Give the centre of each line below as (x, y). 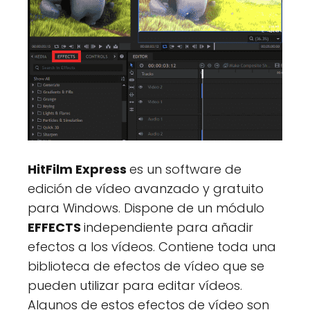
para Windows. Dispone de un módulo (146, 208)
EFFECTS (56, 227)
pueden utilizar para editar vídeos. (135, 285)
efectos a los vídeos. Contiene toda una (152, 246)
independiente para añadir (168, 227)
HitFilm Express (79, 169)
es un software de (185, 169)
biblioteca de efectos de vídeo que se (146, 266)
